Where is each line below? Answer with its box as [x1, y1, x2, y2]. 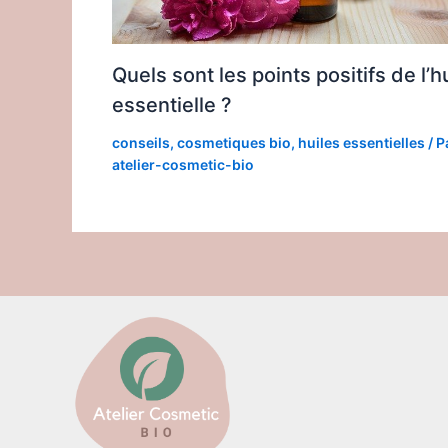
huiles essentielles [298, 134, 425, 152]
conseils [112, 134, 170, 152]
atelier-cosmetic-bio [112, 156, 254, 174]
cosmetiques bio [177, 134, 291, 152]
